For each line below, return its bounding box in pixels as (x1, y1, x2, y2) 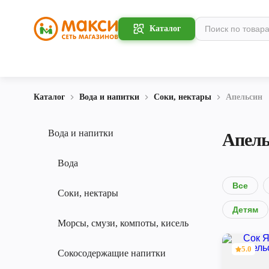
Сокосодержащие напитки (58, 248, 166, 258)
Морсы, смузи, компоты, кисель (58, 218, 189, 228)
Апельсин (226, 92, 262, 101)
